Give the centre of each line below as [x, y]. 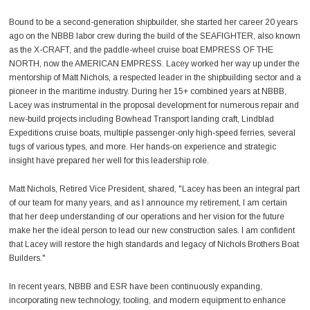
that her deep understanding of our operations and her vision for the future [146, 217]
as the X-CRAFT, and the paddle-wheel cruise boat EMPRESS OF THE [141, 49]
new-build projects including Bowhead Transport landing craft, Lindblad [141, 119]
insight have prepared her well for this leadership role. [109, 160]
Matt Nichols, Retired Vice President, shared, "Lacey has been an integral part [154, 189]
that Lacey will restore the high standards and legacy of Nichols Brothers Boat [154, 244]
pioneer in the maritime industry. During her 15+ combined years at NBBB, [147, 91]
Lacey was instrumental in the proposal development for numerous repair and [154, 105]
